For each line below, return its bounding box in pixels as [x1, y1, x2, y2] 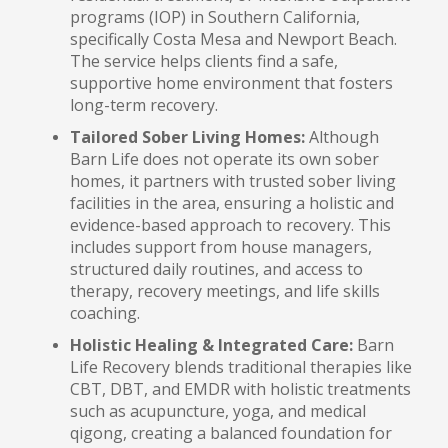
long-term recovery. [70, 94, 218, 116]
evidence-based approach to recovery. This [70, 214, 391, 236]
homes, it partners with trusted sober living [70, 170, 396, 192]
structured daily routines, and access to [70, 258, 363, 280]
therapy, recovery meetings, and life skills [70, 280, 380, 302]
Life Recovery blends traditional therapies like [70, 356, 412, 378]
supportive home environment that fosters [70, 72, 393, 94]
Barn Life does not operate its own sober [70, 148, 379, 170]
